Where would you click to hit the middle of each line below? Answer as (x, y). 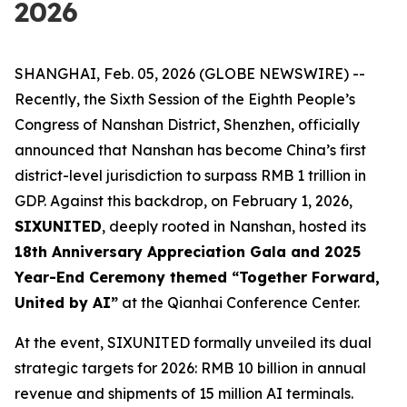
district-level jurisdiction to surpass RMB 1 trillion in (190, 175)
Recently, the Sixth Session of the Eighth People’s (185, 99)
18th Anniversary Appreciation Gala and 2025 (188, 252)
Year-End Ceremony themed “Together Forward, (197, 277)
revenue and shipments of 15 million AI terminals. (184, 393)
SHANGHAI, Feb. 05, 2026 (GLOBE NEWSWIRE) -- (190, 74)
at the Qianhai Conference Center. (239, 303)
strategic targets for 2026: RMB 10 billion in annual (190, 368)
